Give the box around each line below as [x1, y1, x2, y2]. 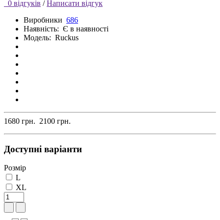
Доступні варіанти [4, 143, 82, 154]
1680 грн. [4, 116, 35, 125]
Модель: [24, 33, 51, 42]
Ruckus [55, 33, 79, 42]
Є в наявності [63, 24, 109, 33]
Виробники [24, 15, 62, 24]
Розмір [4, 164, 26, 172]
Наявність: [24, 24, 63, 33]
